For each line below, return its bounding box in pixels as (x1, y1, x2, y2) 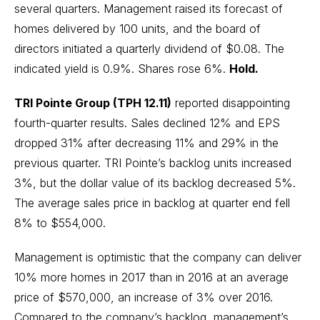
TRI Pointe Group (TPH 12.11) (14, 96, 171, 110)
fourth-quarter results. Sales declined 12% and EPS (14, 116, 280, 130)
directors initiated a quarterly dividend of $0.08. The (14, 41, 284, 56)
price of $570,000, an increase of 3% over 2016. (14, 290, 273, 304)
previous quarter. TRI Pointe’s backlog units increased (14, 156, 291, 170)
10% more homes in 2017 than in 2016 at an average (14, 270, 289, 284)
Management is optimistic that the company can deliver (14, 250, 301, 264)
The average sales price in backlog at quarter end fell (14, 196, 290, 210)
